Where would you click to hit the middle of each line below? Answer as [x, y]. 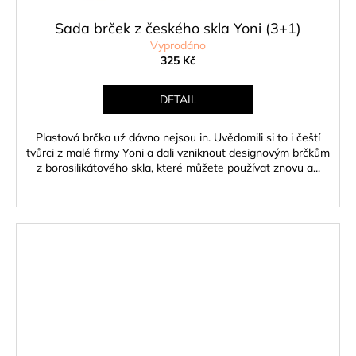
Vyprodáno [178, 45]
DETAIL [178, 99]
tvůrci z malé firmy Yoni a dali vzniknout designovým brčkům [178, 153]
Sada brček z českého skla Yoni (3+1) [178, 28]
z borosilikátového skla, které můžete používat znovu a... [178, 168]
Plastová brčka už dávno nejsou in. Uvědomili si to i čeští [178, 137]
